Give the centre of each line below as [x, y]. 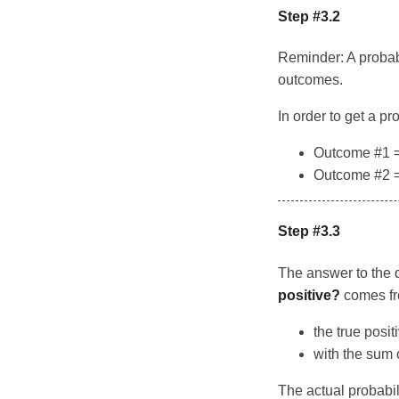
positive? [309, 295]
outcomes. [310, 79]
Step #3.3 [309, 232]
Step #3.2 [309, 16]
